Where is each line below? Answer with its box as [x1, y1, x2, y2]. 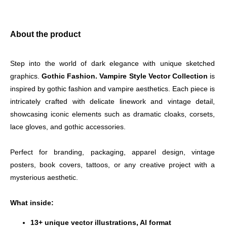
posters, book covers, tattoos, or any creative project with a [10, 161, 217, 169]
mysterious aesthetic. [10, 173, 78, 182]
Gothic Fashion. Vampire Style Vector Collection [42, 72, 208, 81]
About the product [10, 29, 81, 39]
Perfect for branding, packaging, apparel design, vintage [10, 148, 217, 157]
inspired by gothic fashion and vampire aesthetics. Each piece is [10, 85, 217, 93]
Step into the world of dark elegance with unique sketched [10, 59, 217, 68]
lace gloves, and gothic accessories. [10, 123, 126, 131]
